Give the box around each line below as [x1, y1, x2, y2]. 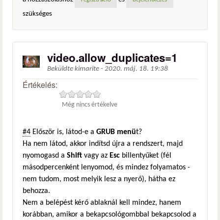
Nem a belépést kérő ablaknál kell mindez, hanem [23, 198, 181, 207]
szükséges [23, 10, 52, 18]
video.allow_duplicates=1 [47, 49, 177, 65]
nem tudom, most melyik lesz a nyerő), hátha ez [23, 175, 175, 183]
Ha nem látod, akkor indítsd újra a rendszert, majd [23, 139, 183, 148]
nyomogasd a [23, 151, 67, 160]
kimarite [75, 65, 99, 73]
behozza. [23, 187, 50, 195]
